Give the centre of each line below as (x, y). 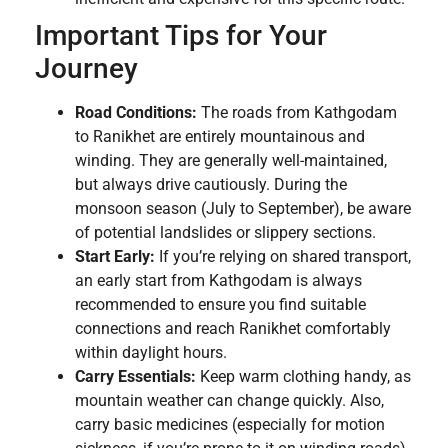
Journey (86, 68)
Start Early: (115, 256)
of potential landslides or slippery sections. (225, 232)
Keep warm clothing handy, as (303, 376)
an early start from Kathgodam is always (218, 280)
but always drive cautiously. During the (211, 184)
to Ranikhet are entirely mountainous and (220, 136)
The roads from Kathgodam (297, 112)
